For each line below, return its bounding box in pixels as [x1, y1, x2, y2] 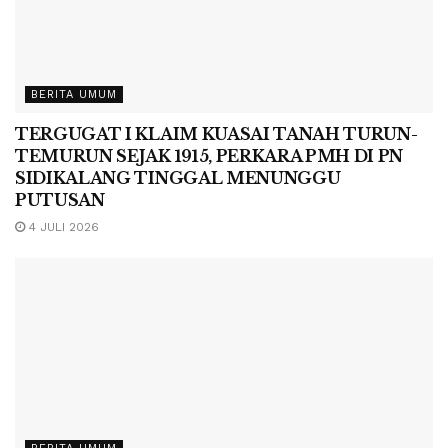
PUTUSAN [15, 190, 105, 211]
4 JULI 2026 [25, 220, 99, 235]
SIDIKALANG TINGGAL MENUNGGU [15, 168, 341, 189]
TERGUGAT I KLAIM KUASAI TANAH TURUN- [15, 124, 418, 145]
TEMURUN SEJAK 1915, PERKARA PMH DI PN [15, 146, 404, 167]
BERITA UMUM [31, 88, 117, 102]
